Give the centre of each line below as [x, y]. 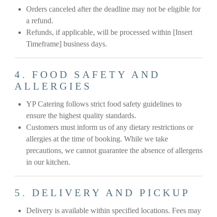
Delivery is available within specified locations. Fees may [114, 211]
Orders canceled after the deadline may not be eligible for [113, 9]
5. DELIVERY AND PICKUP [102, 193]
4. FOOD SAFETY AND [87, 75]
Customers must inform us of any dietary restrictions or [110, 127]
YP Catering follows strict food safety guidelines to [104, 104]
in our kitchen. [48, 162]
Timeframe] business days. [67, 44]
